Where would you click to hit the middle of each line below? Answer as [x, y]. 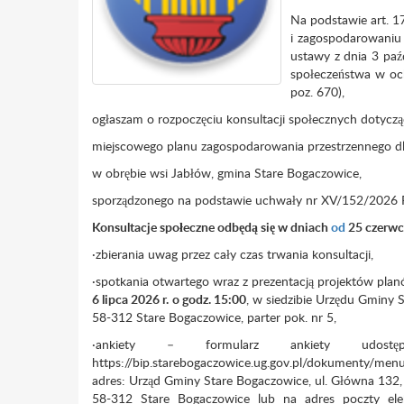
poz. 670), [317, 92]
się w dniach [296, 227]
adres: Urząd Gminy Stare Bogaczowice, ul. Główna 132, [247, 380]
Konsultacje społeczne [153, 227]
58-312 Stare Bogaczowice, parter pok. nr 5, [214, 317]
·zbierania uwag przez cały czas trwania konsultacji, [233, 254]
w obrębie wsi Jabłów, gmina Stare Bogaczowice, [227, 173]
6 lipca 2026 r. [130, 299]
